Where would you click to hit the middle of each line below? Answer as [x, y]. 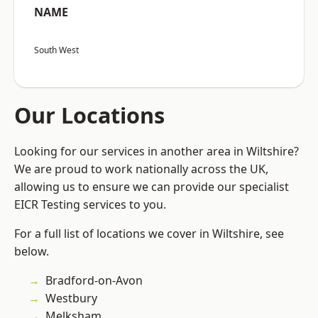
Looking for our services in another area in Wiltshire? [157, 152]
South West [56, 50]
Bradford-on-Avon [94, 281]
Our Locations [89, 115]
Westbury [71, 298]
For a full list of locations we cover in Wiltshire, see [149, 234]
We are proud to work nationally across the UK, [141, 169]
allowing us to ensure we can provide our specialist [152, 187]
